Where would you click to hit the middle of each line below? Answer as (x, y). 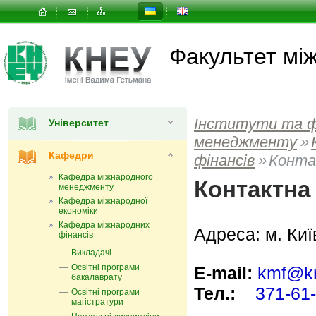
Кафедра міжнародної (103, 201)
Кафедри (71, 155)
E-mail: (223, 273)
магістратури (97, 302)
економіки (78, 211)
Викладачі (91, 253)
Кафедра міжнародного (106, 177)
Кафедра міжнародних (104, 225)
